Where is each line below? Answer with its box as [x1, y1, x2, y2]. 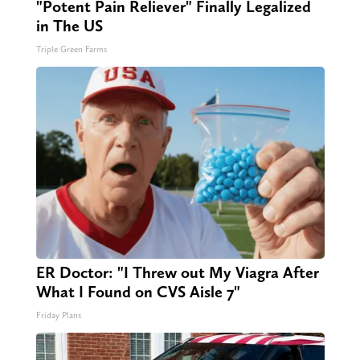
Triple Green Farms [35, 44, 107, 55]
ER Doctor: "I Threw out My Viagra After [35, 263, 319, 283]
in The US [35, 16, 103, 36]
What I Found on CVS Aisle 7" [35, 282, 240, 302]
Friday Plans [35, 310, 81, 321]
